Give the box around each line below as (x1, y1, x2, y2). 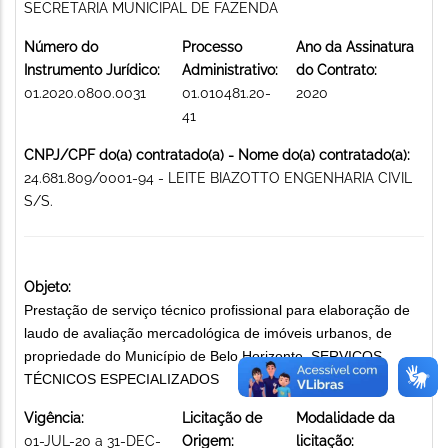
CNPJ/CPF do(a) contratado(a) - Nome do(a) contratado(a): (24, 146, 410, 163)
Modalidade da (296, 409, 395, 426)
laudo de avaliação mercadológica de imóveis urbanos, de (24, 324, 392, 341)
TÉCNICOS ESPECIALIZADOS (24, 370, 219, 387)
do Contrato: (296, 61, 377, 78)
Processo (182, 38, 242, 55)
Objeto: (24, 278, 71, 295)
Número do (24, 38, 98, 55)
